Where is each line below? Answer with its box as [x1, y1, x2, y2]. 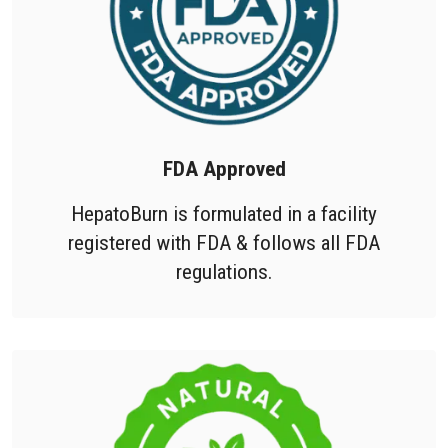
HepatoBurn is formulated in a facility [71, 201, 377, 227]
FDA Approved [162, 156, 286, 182]
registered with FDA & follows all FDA [68, 230, 380, 256]
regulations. [175, 259, 273, 285]
